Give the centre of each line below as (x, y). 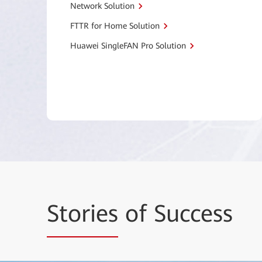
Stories (82, 214)
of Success (175, 214)
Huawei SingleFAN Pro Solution (128, 46)
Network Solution (102, 6)
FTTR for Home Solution (115, 26)
